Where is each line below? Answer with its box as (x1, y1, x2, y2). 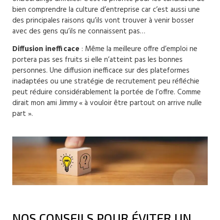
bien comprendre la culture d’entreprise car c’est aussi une (12, 4, 200, 16)
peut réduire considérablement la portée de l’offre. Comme (12, 86, 201, 99)
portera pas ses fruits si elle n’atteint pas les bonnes (12, 54, 183, 66)
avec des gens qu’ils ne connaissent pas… (12, 26, 145, 38)
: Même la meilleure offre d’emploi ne (80, 43, 197, 55)
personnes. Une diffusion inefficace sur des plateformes (12, 65, 190, 77)
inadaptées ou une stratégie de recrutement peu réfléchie (12, 76, 199, 88)
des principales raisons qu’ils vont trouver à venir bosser (12, 15, 194, 27)
